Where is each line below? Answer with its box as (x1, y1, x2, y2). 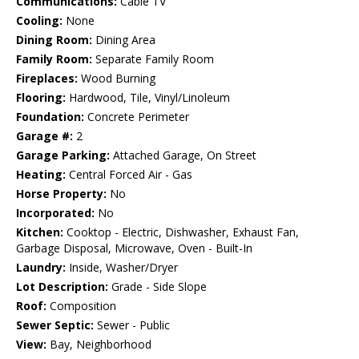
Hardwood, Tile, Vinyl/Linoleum (66, 90, 230, 106)
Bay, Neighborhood (46, 337, 151, 353)
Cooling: (16, 13, 63, 29)
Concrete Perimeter (84, 109, 189, 125)
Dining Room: (16, 32, 92, 48)
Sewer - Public (94, 317, 170, 333)
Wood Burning (78, 71, 155, 87)
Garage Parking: (16, 147, 110, 163)
